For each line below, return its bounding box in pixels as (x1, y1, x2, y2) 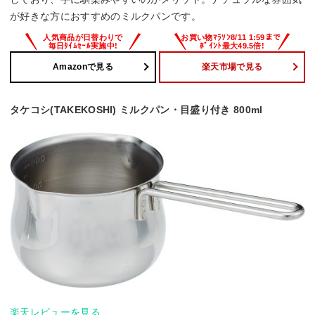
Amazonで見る (53, 62, 113, 72)
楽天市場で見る (201, 62, 263, 72)
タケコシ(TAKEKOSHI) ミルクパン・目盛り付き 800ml (10, 103, 263, 115)
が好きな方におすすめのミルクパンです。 (10, 10, 202, 22)
